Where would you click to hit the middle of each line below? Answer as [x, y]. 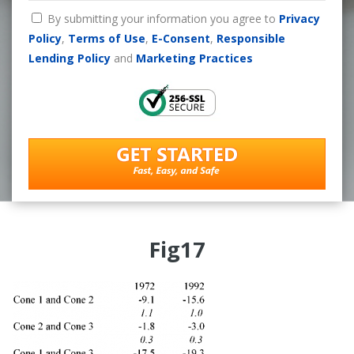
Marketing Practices [194, 58]
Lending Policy [69, 58]
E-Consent [181, 38]
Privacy [299, 18]
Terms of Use [106, 38]
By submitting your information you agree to [163, 18]
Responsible [250, 38]
